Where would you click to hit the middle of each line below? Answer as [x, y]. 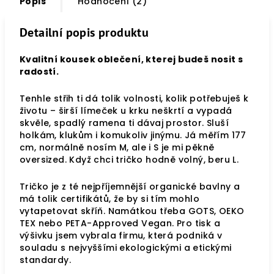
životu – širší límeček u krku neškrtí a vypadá [126, 111]
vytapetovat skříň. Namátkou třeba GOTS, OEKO [132, 211]
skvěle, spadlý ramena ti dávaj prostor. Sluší [124, 123]
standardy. [46, 260]
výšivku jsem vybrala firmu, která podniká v [121, 235]
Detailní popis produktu [84, 32]
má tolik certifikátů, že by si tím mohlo [109, 199]
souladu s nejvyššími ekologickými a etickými [126, 248]
